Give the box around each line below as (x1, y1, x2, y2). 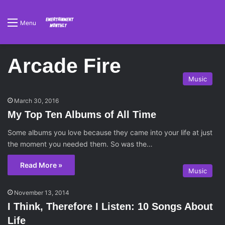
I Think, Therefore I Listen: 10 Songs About (8, 201, 213, 212)
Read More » (20, 161, 62, 169)
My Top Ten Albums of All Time (8, 109, 156, 120)
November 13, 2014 (14, 189, 69, 196)
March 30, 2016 (14, 97, 59, 104)
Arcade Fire (8, 54, 121, 77)
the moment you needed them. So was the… (8, 140, 153, 148)
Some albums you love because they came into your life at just (8, 128, 212, 137)
